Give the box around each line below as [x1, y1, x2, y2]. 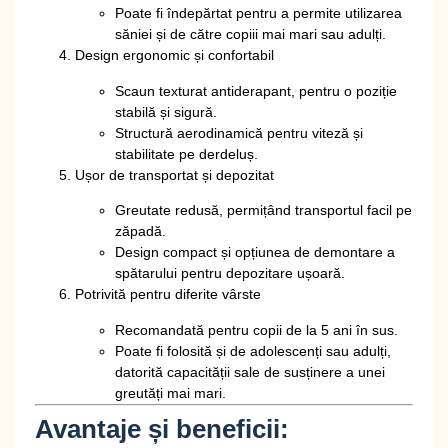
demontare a [314, 244, 395, 261]
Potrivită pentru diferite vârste [75, 286, 261, 303]
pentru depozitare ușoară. [177, 265, 345, 282]
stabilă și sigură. [115, 103, 217, 120]
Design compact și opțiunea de [115, 244, 314, 261]
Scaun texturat [115, 82, 211, 99]
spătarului [115, 265, 177, 282]
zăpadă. [115, 223, 166, 240]
